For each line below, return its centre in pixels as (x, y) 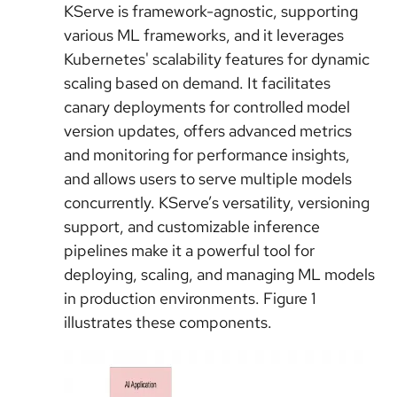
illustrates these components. (168, 322)
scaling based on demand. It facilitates (197, 83)
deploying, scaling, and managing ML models (219, 274)
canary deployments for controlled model (207, 107)
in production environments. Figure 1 (190, 298)
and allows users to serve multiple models (208, 179)
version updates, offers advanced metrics (208, 131)
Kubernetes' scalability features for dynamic (217, 59)
